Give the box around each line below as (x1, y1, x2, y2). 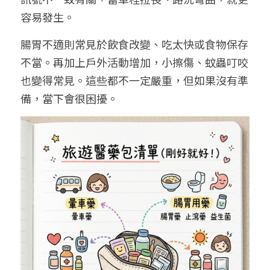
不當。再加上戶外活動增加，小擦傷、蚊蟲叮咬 (20, 54, 248, 70)
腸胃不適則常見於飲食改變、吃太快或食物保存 (20, 36, 248, 52)
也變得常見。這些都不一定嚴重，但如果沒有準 (20, 72, 248, 88)
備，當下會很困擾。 (20, 90, 118, 106)
